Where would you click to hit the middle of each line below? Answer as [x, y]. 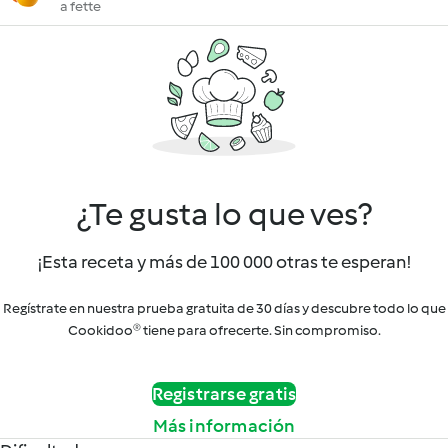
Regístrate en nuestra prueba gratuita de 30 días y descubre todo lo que [224, 308]
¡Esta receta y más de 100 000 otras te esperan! [224, 262]
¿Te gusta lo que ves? [224, 214]
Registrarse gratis [224, 394]
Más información [224, 426]
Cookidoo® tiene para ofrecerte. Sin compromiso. [224, 330]
